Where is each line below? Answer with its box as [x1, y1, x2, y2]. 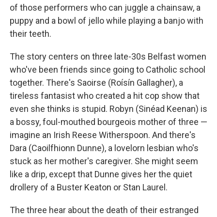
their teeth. [10, 29, 51, 39]
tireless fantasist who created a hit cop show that [10, 91, 200, 101]
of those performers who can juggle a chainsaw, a [10, 2, 201, 13]
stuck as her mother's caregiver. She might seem [10, 156, 198, 166]
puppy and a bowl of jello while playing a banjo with [10, 15, 203, 26]
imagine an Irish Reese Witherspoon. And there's [10, 130, 196, 140]
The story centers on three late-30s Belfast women [10, 51, 206, 62]
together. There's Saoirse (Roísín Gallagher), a [10, 77, 183, 88]
